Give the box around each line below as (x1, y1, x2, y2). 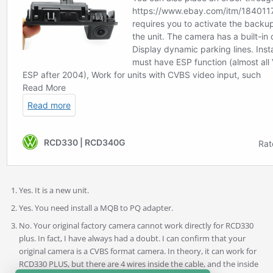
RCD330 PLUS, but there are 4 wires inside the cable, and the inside (18, 258, 258, 269)
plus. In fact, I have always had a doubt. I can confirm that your (18, 232, 246, 244)
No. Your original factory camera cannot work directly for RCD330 (18, 219, 253, 231)
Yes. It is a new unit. (18, 184, 91, 196)
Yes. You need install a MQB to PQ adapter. (18, 202, 173, 213)
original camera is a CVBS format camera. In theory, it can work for (18, 245, 257, 257)
